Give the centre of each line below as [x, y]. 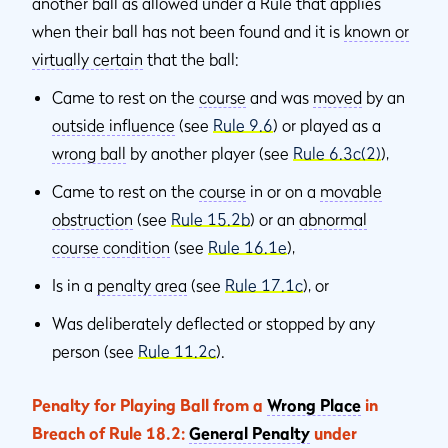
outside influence [113, 124]
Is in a [74, 284]
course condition [111, 246]
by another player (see [209, 152]
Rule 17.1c [264, 284]
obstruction [92, 218]
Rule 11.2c [177, 350]
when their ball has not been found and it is [188, 30]
